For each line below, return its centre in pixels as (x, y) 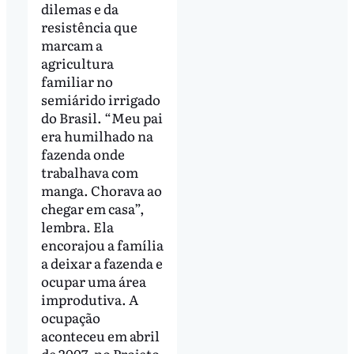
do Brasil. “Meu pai (102, 118)
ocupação (70, 318)
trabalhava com (89, 172)
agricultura (77, 63)
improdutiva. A (89, 299)
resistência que (89, 27)
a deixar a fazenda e (102, 263)
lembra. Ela (77, 227)
